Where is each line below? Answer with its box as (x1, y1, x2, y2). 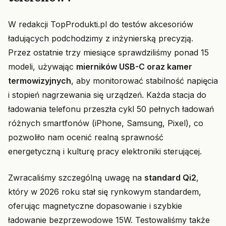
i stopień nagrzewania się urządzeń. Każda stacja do (8, 90, 206, 100)
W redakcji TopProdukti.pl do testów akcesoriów (8, 19, 193, 29)
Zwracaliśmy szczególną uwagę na (8, 173, 144, 183)
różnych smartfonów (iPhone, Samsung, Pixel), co (8, 118, 203, 128)
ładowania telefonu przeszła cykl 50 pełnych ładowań (8, 104, 214, 114)
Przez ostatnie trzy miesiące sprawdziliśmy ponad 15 (8, 47, 209, 58)
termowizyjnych (8, 76, 71, 86)
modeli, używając (8, 62, 76, 72)
